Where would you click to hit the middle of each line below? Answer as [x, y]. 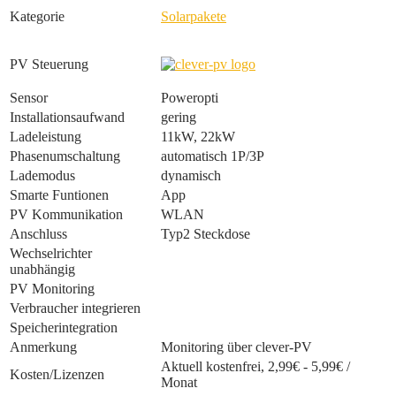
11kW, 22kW [198, 137]
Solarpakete [194, 17]
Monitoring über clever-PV [236, 347]
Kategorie [37, 17]
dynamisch [191, 176]
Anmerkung [43, 347]
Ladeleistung [46, 137]
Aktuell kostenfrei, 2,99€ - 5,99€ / [255, 367]
